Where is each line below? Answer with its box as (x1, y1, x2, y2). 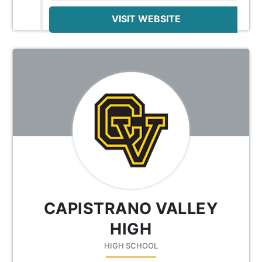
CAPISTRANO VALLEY (43, 198, 219, 218)
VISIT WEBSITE (111, 12, 181, 25)
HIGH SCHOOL (104, 240, 158, 250)
